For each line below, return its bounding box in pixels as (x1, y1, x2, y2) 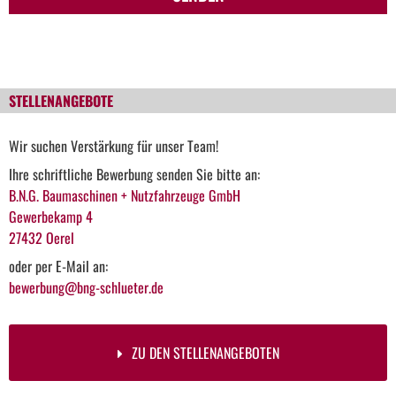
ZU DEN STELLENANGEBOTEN (131, 341, 279, 363)
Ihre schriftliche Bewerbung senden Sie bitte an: (9, 163, 260, 185)
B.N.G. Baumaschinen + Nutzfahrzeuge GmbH (9, 184, 240, 206)
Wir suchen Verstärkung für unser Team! (9, 134, 218, 156)
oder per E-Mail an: (9, 255, 108, 277)
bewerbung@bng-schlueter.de (9, 276, 164, 298)
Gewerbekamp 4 (9, 205, 93, 227)
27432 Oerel (9, 226, 74, 248)
